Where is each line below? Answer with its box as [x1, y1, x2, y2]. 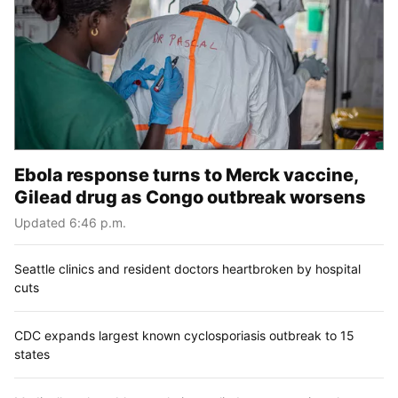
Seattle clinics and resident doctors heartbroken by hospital [14, 260, 361, 276]
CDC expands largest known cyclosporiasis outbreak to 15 [14, 327, 354, 343]
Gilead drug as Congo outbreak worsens [14, 186, 366, 208]
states [14, 346, 50, 362]
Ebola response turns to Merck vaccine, [14, 163, 358, 186]
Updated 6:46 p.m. [14, 214, 126, 230]
